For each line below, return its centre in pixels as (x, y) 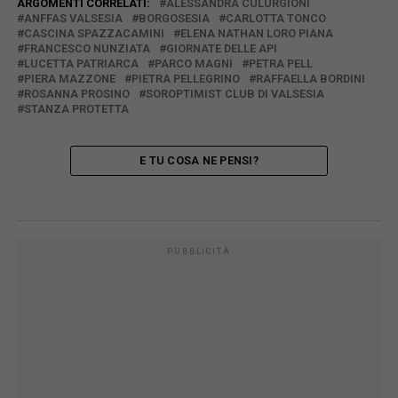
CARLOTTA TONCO (275, 19)
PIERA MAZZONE (69, 79)
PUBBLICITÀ (199, 252)
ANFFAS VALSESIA (73, 19)
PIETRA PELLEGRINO (185, 79)
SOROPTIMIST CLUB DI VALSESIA (235, 94)
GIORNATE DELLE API (221, 49)
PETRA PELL (280, 64)
